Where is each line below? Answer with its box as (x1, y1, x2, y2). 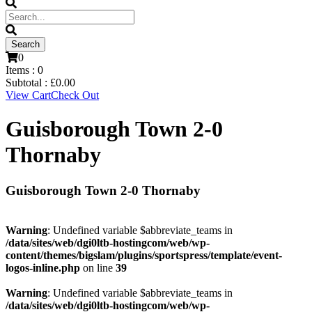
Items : (6, 64, 38, 76)
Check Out (51, 89, 99, 101)
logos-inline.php (6, 261, 80, 274)
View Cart (6, 89, 51, 101)
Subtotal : (6, 77, 50, 88)
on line (80, 261, 116, 274)
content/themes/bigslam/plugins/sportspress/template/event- (6, 249, 282, 261)
